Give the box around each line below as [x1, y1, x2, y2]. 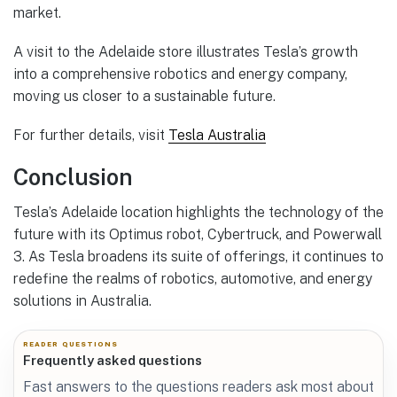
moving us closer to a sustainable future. [13, 88, 276, 105]
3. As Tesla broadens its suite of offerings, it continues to [13, 248, 384, 266]
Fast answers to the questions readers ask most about [23, 378, 374, 395]
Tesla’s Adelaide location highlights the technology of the [13, 204, 384, 222]
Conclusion [13, 163, 133, 191]
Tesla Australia [168, 127, 266, 144]
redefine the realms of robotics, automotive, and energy [13, 270, 372, 288]
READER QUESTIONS [23, 340, 119, 349]
